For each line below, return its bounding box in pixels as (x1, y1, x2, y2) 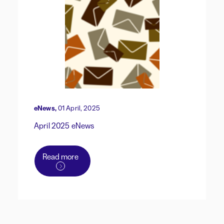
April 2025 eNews (34, 120, 94, 131)
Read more (42, 151, 78, 162)
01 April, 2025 (57, 103, 100, 113)
